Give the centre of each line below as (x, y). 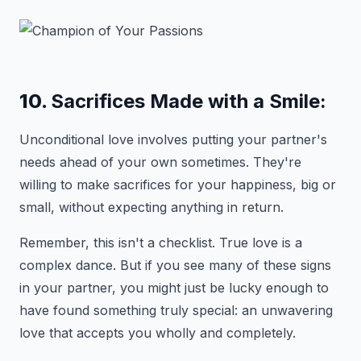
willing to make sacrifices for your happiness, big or (178, 185)
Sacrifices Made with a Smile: (189, 101)
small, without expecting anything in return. (151, 207)
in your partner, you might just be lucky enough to (174, 288)
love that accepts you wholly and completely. (158, 333)
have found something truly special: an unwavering (176, 310)
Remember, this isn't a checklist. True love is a (161, 243)
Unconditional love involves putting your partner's (173, 139)
